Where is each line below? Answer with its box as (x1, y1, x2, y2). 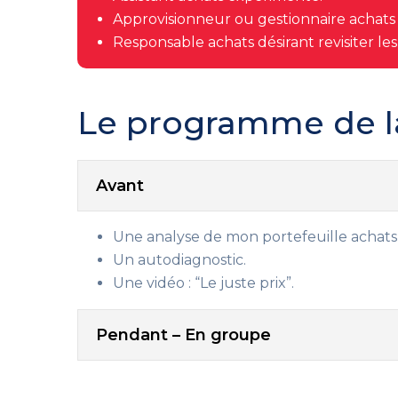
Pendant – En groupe (96, 325, 271, 345)
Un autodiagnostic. (113, 251, 246, 268)
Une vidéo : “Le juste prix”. (113, 275, 294, 291)
